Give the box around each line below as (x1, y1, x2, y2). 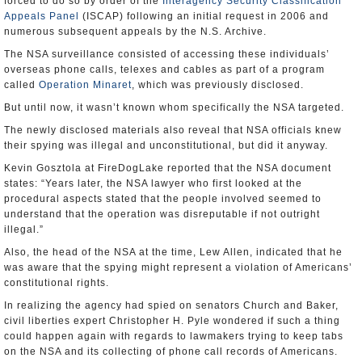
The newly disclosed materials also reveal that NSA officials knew (4, 124, 342, 136)
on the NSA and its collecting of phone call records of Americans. (4, 346, 338, 357)
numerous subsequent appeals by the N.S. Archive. (4, 26, 267, 37)
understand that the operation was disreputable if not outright (4, 208, 320, 220)
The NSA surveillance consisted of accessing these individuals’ (4, 48, 330, 60)
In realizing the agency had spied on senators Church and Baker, (4, 300, 339, 311)
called (4, 79, 39, 90)
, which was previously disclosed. (132, 79, 304, 90)
